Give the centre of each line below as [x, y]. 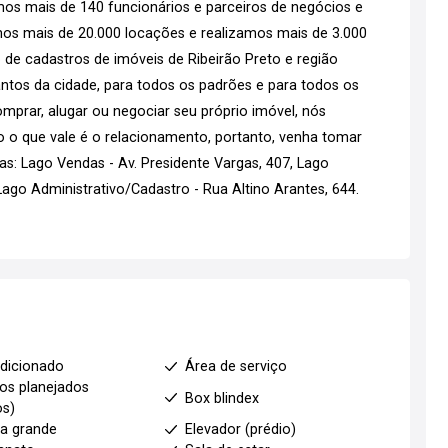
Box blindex [221, 398]
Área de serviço [235, 366]
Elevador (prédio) [240, 429]
